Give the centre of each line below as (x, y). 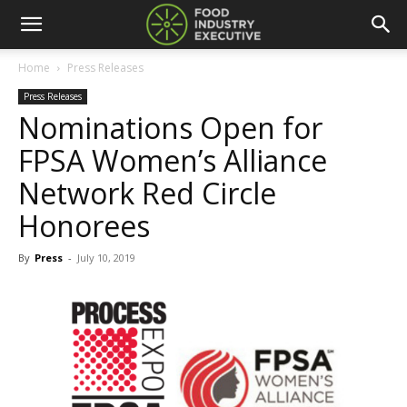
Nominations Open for (170, 128)
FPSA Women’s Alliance (173, 160)
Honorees (84, 226)
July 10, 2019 (106, 258)
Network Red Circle (147, 193)
